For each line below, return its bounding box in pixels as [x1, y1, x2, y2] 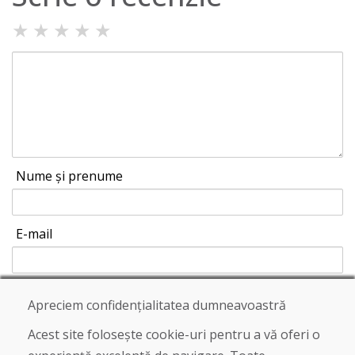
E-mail [16, 225, 52, 243]
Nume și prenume [16, 167, 123, 185]
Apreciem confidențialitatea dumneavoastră [28, 296, 286, 314]
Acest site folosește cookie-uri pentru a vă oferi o [28, 326, 320, 343]
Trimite [29, 307, 69, 322]
